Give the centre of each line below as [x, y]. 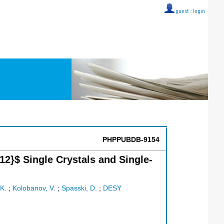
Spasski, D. [79, 188]
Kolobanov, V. [34, 188]
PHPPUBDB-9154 [131, 140]
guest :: [184, 12]
